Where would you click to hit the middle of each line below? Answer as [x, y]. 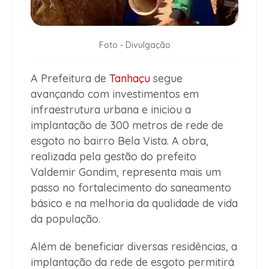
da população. [65, 219]
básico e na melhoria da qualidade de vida [134, 204]
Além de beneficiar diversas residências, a [134, 247]
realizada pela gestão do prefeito [113, 157]
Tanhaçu [130, 79]
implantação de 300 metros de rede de [127, 125]
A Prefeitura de [70, 79]
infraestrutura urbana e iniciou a [111, 110]
